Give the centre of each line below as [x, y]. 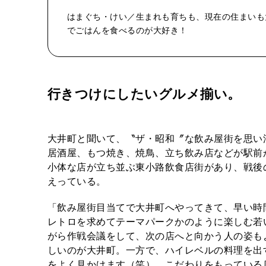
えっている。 [77, 181]
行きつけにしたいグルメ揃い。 [144, 94]
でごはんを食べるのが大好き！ [127, 30]
